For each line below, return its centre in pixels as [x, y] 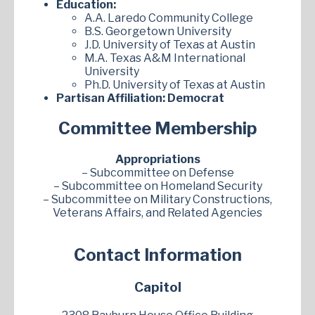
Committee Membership [157, 129]
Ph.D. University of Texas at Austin [175, 84]
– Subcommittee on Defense [157, 173]
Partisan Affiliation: [111, 98]
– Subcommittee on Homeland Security [157, 186]
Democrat [196, 98]
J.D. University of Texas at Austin [170, 44]
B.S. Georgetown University [158, 31]
